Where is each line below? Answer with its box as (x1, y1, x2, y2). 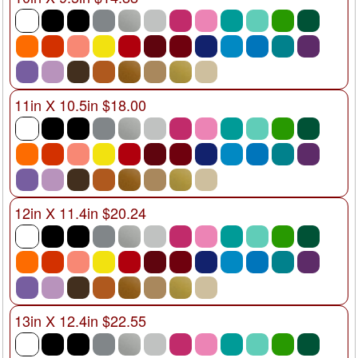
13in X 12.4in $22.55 (14, 309, 146, 331)
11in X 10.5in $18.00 (14, 93, 146, 115)
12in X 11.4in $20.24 (14, 201, 146, 223)
